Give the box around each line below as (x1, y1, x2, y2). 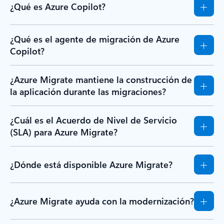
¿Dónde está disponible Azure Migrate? (10, 158, 172, 171)
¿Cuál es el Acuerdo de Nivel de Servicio (10, 114, 177, 126)
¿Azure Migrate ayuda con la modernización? (10, 195, 194, 207)
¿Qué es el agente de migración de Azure (10, 33, 179, 45)
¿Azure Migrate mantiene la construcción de (10, 73, 192, 86)
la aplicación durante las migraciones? (10, 85, 166, 98)
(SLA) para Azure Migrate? (10, 126, 117, 138)
